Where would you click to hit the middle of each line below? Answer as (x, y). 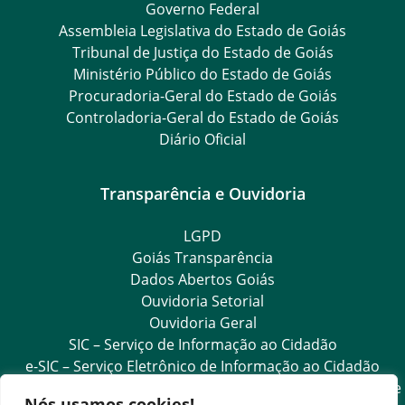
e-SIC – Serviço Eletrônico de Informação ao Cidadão (202, 366)
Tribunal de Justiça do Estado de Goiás (202, 52)
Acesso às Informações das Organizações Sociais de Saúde (202, 387)
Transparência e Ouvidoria (202, 193)
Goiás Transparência (202, 257)
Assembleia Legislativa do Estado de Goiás (202, 30)
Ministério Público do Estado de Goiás (202, 74)
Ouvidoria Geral (202, 322)
